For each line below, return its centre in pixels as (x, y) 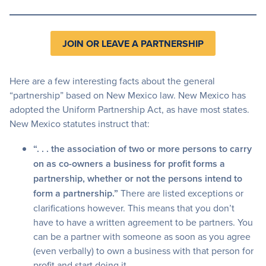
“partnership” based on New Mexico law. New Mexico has (128, 95)
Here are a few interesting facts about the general (112, 81)
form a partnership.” (76, 194)
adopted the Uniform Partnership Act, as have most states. (129, 110)
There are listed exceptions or (181, 193)
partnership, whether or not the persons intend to (138, 179)
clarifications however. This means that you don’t (134, 208)
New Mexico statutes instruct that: (80, 124)
